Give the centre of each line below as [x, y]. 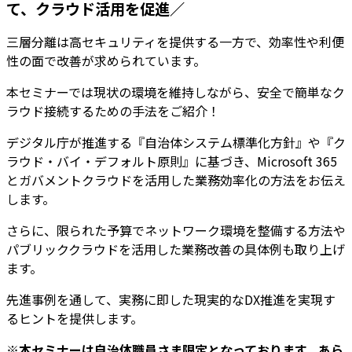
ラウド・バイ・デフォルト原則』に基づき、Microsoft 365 [172, 161]
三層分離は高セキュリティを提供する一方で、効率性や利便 [175, 42]
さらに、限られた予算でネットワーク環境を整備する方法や [176, 231]
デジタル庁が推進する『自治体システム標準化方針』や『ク [176, 143]
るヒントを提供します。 [75, 319]
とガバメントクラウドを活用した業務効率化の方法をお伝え [176, 180]
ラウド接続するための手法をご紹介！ [113, 111]
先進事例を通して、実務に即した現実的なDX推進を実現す [171, 300]
